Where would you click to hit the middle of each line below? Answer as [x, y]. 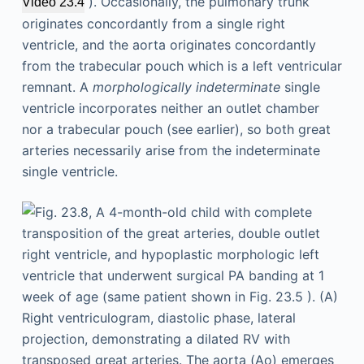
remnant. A [57, 87]
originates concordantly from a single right [153, 24]
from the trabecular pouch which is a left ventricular [182, 66]
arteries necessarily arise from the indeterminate [171, 150]
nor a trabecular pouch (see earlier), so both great [176, 129]
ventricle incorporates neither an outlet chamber [170, 108]
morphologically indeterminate [186, 87]
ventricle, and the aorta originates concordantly [169, 45]
